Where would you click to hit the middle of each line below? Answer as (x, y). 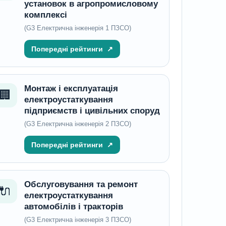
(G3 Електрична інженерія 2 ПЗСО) (77, 124)
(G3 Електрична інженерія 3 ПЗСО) (77, 220)
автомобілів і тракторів (73, 207)
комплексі (45, 15)
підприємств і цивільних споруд (92, 111)
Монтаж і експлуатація (71, 89)
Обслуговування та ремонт (81, 184)
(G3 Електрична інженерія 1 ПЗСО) (77, 28)
